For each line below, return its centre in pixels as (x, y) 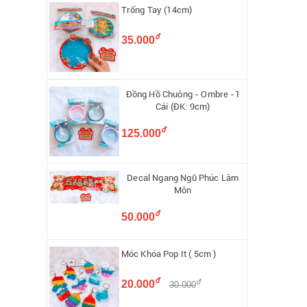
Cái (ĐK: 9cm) (183, 106)
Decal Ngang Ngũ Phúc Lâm (183, 178)
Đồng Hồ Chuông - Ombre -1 (183, 94)
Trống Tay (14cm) (157, 10)
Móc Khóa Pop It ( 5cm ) (169, 254)
